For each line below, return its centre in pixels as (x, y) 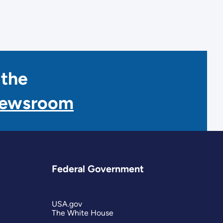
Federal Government (98, 169)
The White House (83, 213)
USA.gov (67, 204)
